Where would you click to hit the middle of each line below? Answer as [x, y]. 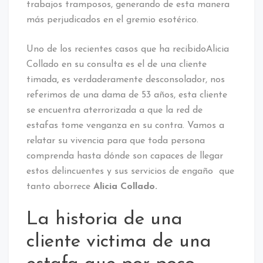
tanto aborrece [58, 186]
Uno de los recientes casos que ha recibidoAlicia [128, 49]
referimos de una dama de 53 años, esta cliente [127, 95]
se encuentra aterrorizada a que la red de [114, 110]
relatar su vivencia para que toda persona [116, 141]
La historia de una [104, 219]
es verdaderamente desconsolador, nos [143, 80]
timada [42, 80]
